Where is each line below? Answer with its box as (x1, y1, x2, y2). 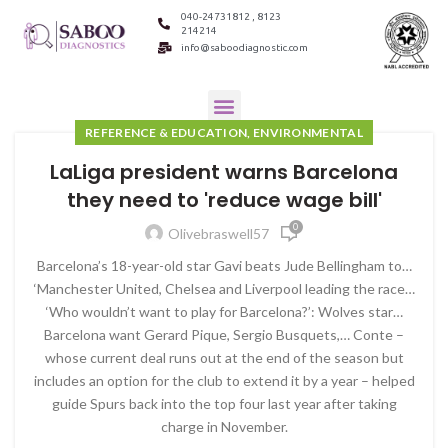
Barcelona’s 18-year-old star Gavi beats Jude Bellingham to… (36, 256, 412, 274)
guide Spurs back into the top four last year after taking (51, 394, 397, 412)
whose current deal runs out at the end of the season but (44, 348, 404, 366)
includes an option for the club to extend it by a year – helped (33, 371, 415, 389)
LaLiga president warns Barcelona (50, 157, 398, 186)
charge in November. (160, 417, 288, 435)
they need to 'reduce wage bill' (66, 185, 382, 214)
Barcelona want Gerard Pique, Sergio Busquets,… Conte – (44, 325, 404, 343)
